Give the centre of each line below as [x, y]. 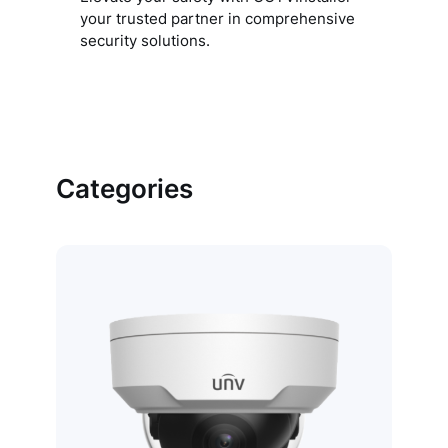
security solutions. [145, 40]
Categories [124, 188]
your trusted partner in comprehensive [217, 18]
